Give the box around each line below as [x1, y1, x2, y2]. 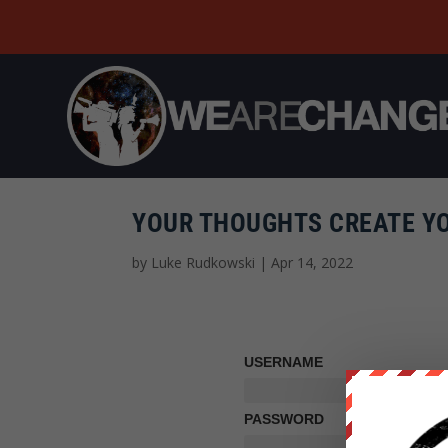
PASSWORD [243, 411, 324, 428]
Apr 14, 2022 [271, 252, 353, 272]
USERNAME [243, 354, 323, 371]
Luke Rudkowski [151, 252, 255, 272]
